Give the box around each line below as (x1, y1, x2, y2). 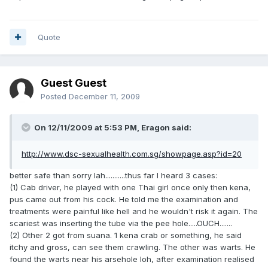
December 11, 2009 (69, 91, 140, 101)
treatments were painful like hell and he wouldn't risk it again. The (10, 206, 258, 216)
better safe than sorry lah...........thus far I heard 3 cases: (10, 170, 217, 180)
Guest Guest (41, 76, 106, 89)
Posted (41, 91, 69, 101)
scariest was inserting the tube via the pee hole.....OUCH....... (10, 218, 232, 228)
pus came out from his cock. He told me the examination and (10, 194, 238, 204)
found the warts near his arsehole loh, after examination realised (10, 254, 254, 264)
